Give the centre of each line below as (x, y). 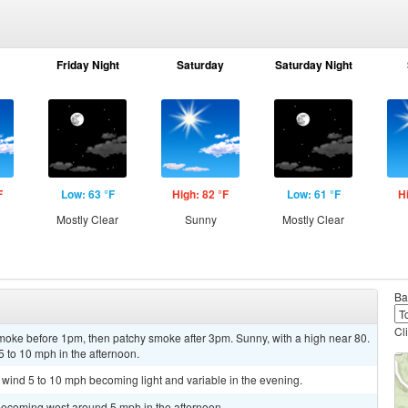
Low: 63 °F (87, 194)
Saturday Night (313, 65)
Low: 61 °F (313, 194)
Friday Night (87, 65)
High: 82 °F (200, 194)
